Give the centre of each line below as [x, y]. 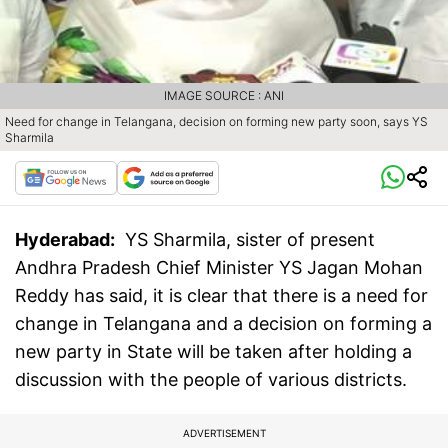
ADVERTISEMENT [224, 433]
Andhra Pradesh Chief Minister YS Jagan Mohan [219, 268]
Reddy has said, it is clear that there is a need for [221, 296]
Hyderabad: [65, 240]
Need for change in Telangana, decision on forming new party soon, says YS [216, 122]
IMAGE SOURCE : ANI [224, 96]
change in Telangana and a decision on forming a [223, 324]
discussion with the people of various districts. [211, 380]
